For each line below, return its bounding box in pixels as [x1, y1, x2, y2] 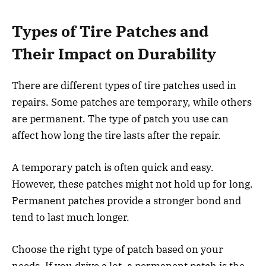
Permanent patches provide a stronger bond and [12, 194, 241, 207]
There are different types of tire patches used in [12, 78, 236, 92]
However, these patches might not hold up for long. [12, 177, 253, 191]
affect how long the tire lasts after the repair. [12, 128, 221, 142]
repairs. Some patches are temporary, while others [12, 95, 252, 109]
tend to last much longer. [12, 210, 129, 224]
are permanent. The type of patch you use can [12, 112, 229, 125]
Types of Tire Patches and [12, 21, 208, 42]
